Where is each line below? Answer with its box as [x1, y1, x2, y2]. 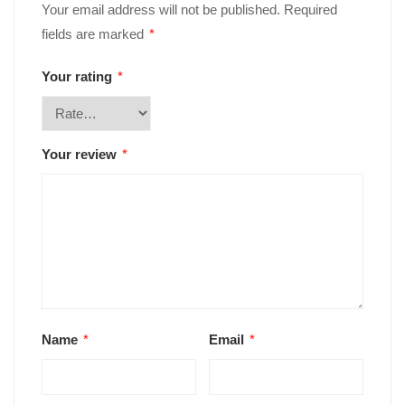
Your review [42, 146, 120, 163]
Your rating [42, 69, 116, 85]
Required [284, 2, 337, 18]
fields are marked [42, 26, 147, 42]
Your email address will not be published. [42, 2, 280, 18]
